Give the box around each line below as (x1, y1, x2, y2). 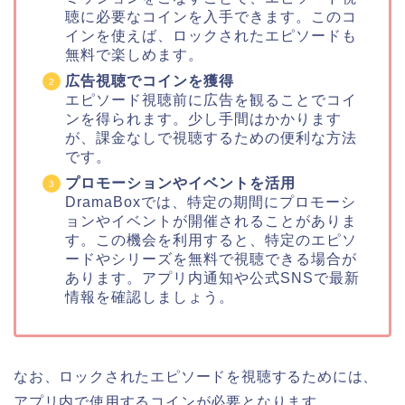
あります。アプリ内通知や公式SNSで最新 (65, 269, 360, 286)
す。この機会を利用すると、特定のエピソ (65, 231, 357, 248)
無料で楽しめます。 (65, 46, 203, 62)
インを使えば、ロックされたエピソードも (65, 27, 357, 43)
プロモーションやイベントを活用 (65, 174, 296, 191)
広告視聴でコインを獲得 (65, 72, 234, 89)
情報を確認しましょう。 (65, 288, 234, 305)
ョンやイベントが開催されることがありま (65, 212, 357, 229)
